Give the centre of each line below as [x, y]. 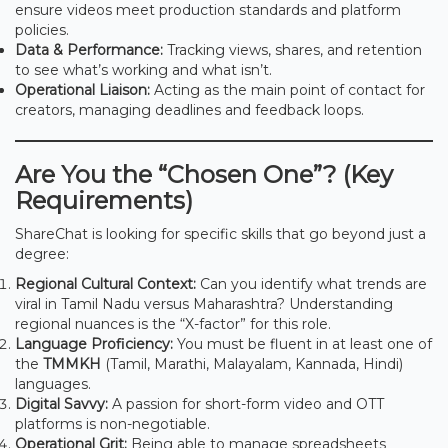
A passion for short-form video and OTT [246, 403]
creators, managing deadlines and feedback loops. [189, 109]
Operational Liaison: [82, 89]
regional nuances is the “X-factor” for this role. [173, 323]
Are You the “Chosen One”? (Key [204, 174]
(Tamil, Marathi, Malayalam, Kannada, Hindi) [252, 363]
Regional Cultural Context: [105, 283]
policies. [42, 29]
